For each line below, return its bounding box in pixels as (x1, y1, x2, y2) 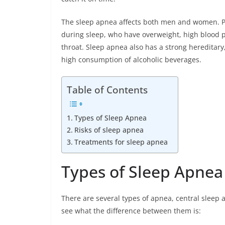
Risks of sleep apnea (74, 125, 144, 135)
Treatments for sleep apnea (74, 137, 168, 147)
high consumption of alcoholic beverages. (61, 54, 201, 64)
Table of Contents (67, 82, 148, 96)
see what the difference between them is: (61, 205, 201, 215)
